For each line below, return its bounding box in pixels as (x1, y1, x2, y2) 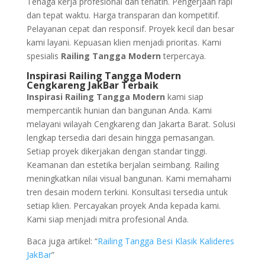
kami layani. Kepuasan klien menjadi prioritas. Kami (26, 37, 221, 49)
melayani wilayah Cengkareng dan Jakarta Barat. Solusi (26, 118, 235, 130)
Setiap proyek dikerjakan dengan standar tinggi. (26, 146, 207, 157)
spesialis (26, 50, 61, 62)
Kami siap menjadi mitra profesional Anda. (26, 214, 189, 225)
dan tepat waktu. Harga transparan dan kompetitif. (26, 9, 219, 21)
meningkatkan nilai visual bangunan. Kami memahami (26, 173, 231, 185)
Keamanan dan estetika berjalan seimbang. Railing (26, 159, 219, 171)
